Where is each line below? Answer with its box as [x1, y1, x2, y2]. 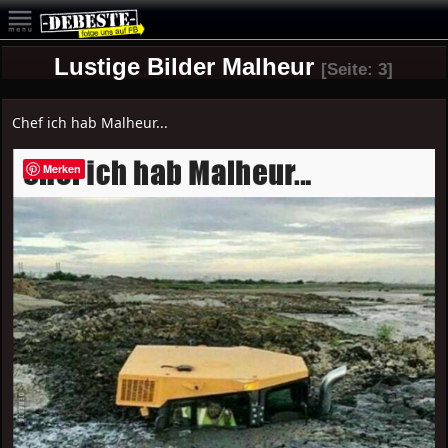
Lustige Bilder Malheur [54, 53, 315, 80]
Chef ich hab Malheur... [12, 113, 169, 132]
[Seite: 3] [321, 60, 394, 79]
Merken [43, 161, 82, 176]
